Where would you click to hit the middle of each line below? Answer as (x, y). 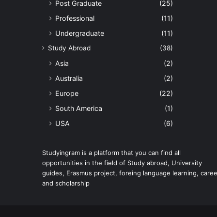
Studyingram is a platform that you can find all (111, 153)
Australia (69, 78)
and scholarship (66, 183)
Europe (67, 93)
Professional (75, 18)
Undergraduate (80, 33)
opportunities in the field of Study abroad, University (122, 163)
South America (79, 108)
